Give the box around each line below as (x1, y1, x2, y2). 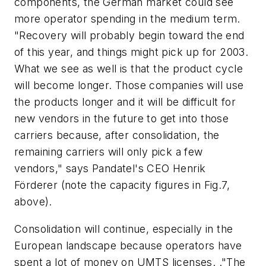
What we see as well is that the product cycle (14, 62, 243, 75)
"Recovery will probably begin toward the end (14, 29, 245, 42)
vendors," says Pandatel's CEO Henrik (14, 162, 206, 175)
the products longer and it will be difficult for (14, 96, 236, 109)
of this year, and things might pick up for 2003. (14, 46, 249, 59)
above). (14, 195, 52, 208)
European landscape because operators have (14, 239, 242, 252)
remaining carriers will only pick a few (14, 145, 203, 159)
